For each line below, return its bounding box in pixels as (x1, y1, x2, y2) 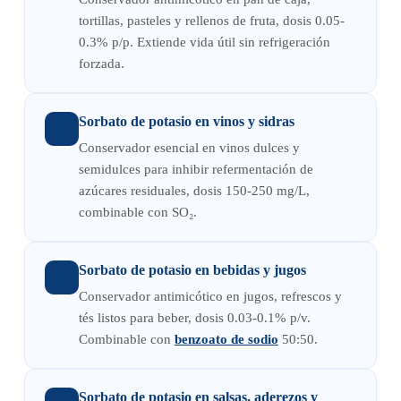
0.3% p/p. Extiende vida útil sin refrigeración (78, 35, 330, 50)
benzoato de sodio (174, 332, 278, 347)
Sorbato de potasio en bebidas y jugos (78, 262, 306, 278)
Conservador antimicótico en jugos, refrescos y (78, 289, 342, 304)
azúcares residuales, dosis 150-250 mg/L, (78, 183, 310, 199)
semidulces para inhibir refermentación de (78, 162, 313, 177)
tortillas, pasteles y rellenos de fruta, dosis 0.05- (78, 13, 345, 29)
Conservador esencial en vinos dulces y (78, 141, 300, 156)
